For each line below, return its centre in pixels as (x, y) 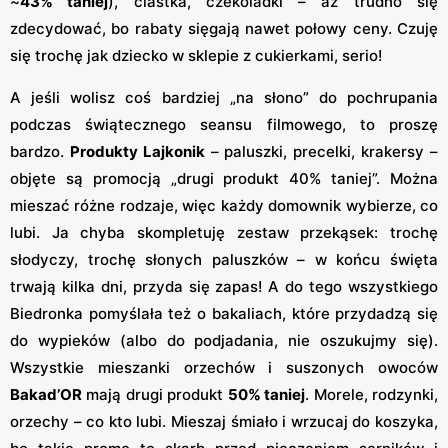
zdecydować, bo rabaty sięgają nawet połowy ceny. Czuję (224, 28)
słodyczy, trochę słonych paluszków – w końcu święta (224, 259)
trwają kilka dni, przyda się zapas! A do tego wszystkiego (224, 286)
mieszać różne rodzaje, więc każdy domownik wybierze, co (224, 205)
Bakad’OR (46, 394)
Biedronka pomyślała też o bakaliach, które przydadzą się (224, 313)
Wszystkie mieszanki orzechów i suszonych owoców (224, 367)
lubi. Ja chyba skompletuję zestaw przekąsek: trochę (224, 232)
